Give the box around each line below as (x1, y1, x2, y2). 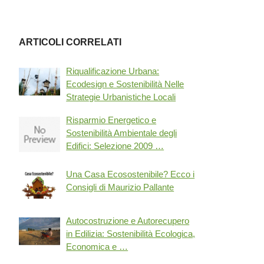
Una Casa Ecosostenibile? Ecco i (66, 169, 195, 179)
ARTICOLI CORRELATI (19, 37, 122, 47)
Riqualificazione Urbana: (66, 66, 160, 76)
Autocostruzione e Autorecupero (66, 216, 190, 226)
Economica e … (66, 242, 128, 252)
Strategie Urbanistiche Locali (66, 92, 176, 102)
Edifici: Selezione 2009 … (66, 141, 164, 151)
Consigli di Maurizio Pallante (66, 182, 174, 192)
